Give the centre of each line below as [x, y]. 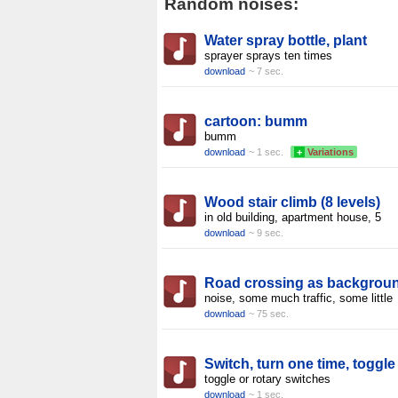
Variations [330, 152]
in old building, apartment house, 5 [293, 217]
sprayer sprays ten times [268, 56]
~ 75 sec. [269, 314]
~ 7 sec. [266, 71]
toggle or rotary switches [267, 379]
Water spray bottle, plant [286, 40]
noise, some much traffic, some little [298, 298]
